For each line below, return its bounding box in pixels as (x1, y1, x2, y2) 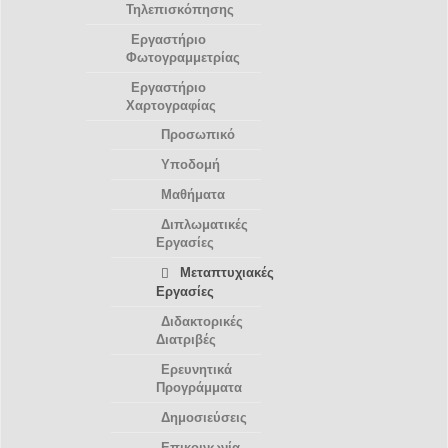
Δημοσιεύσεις (161, 409, 247, 425)
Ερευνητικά (161, 361, 232, 377)
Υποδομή (161, 157, 220, 172)
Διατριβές (156, 331, 216, 347)
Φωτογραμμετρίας (126, 50, 240, 65)
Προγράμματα (156, 379, 242, 395)
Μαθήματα (161, 187, 225, 202)
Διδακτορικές (161, 313, 243, 329)
